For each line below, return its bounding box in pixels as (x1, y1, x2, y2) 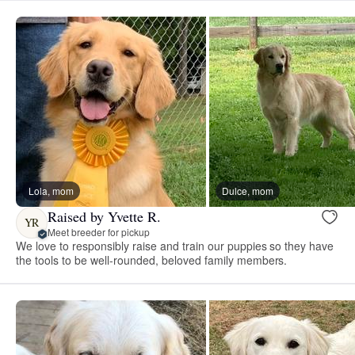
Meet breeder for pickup (48, 224, 150, 239)
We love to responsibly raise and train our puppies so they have (16, 238, 334, 254)
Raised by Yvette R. (48, 206, 161, 226)
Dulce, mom (222, 184, 273, 198)
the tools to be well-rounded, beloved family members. (16, 252, 288, 269)
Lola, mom (29, 184, 74, 198)
